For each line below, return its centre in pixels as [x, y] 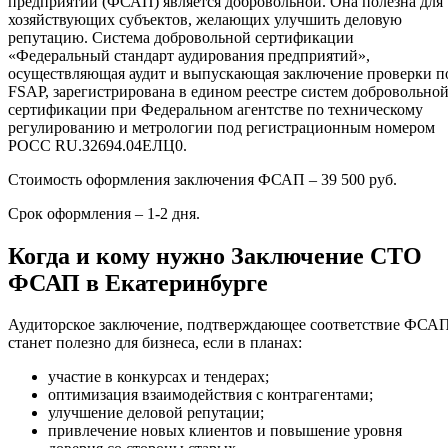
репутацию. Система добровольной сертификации [181, 37]
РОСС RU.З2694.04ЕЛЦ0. [97, 145]
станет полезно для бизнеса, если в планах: [155, 343]
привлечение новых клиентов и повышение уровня [225, 431]
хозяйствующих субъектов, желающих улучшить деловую [205, 19]
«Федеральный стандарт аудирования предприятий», [189, 55]
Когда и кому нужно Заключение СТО [215, 255]
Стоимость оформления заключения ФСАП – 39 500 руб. [202, 179]
